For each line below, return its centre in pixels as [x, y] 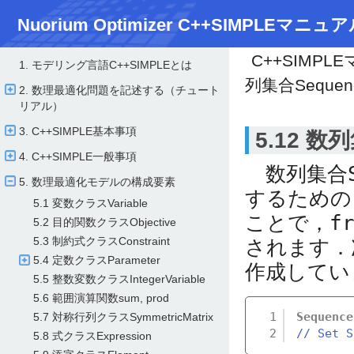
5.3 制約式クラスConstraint [102, 241]
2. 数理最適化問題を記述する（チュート [119, 90]
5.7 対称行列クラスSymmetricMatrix [123, 317]
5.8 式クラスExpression [92, 336]
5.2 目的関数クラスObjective [105, 222]
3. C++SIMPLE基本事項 [78, 131]
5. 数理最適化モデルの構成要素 [97, 182]
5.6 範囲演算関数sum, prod [101, 298]
